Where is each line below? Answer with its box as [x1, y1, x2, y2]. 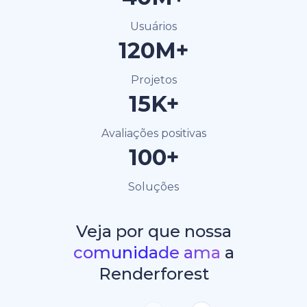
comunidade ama [73, 242, 221, 262]
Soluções [128, 180, 179, 193]
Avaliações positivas [101, 126, 206, 140]
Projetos [130, 73, 177, 86]
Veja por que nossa [75, 221, 232, 241]
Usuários [130, 19, 177, 33]
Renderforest [98, 263, 209, 284]
